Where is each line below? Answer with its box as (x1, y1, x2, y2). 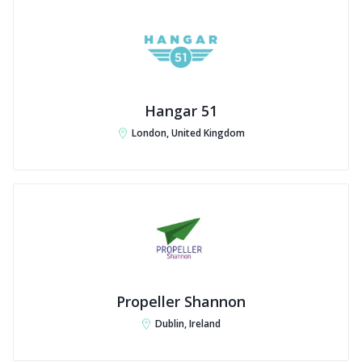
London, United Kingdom (131, 126, 245, 140)
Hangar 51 (145, 101, 217, 120)
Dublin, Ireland (155, 317, 221, 330)
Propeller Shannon (116, 292, 246, 311)
